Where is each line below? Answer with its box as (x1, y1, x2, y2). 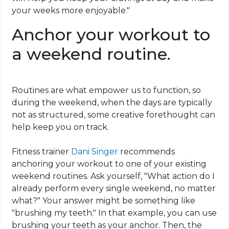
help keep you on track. (12, 122, 109, 132)
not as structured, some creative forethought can (12, 110, 216, 120)
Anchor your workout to (12, 25, 211, 45)
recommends (118, 147, 175, 157)
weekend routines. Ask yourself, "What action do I (12, 171, 215, 181)
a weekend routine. (12, 44, 171, 64)
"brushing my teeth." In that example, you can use (12, 208, 217, 218)
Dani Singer (71, 147, 119, 157)
